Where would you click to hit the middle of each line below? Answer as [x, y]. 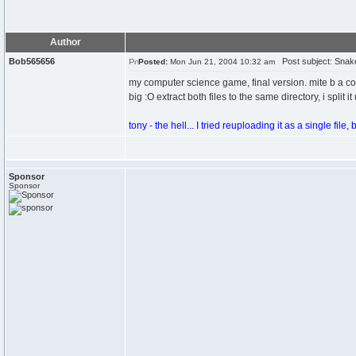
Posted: [153, 62]
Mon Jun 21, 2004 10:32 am [221, 62]
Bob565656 [32, 61]
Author [65, 42]
